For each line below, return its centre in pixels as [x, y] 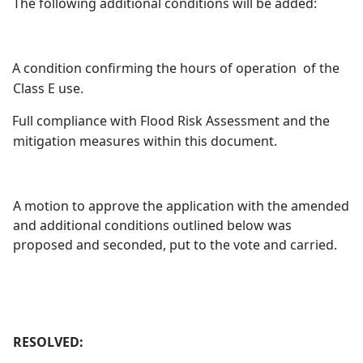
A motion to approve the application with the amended [181, 206]
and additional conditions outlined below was [153, 225]
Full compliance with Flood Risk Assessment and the [171, 121]
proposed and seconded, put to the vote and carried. [175, 245]
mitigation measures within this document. [145, 141]
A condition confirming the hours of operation [155, 68]
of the [322, 68]
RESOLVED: [49, 342]
